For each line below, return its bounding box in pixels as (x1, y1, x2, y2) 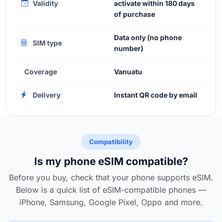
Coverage (24, 67, 57, 76)
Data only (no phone (114, 33, 182, 42)
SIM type (31, 38, 62, 47)
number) (114, 44, 143, 53)
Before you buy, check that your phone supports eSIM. (9, 172, 213, 182)
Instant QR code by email (114, 90, 197, 99)
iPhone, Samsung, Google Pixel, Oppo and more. (19, 197, 203, 207)
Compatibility (89, 137, 133, 146)
